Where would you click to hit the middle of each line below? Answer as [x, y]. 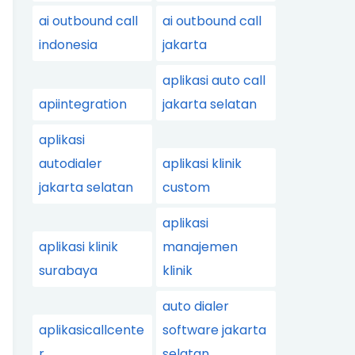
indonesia [68, 45]
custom [187, 187]
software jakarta [215, 330]
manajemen [200, 247]
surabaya [68, 271]
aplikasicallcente [92, 330]
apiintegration [83, 104]
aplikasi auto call [214, 80]
